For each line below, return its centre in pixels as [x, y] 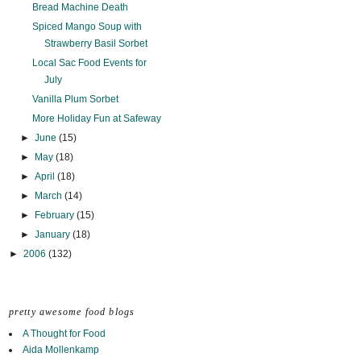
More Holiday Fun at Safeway [97, 119]
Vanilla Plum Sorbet [76, 100]
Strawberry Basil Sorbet [96, 44]
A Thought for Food [64, 334]
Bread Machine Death [81, 8]
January [53, 235]
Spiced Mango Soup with [87, 27]
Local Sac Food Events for [90, 63]
